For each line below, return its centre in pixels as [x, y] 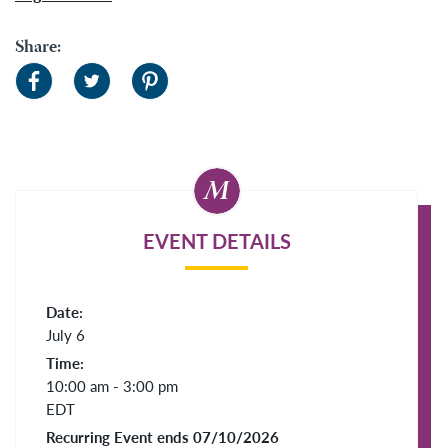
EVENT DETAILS [216, 240]
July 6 [65, 334]
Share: [38, 47]
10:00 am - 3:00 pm [112, 385]
